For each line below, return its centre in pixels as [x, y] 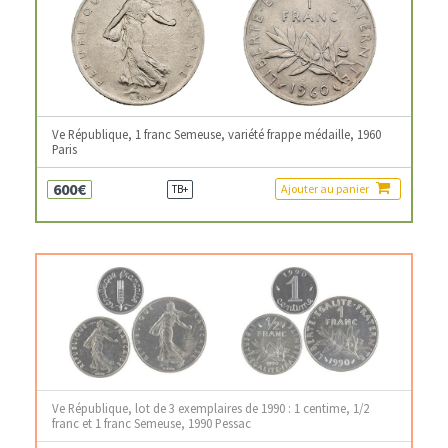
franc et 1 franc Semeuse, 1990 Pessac [151, 423]
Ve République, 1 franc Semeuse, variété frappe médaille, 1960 [216, 134]
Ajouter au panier [326, 188]
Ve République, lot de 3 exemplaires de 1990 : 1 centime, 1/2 [210, 408]
